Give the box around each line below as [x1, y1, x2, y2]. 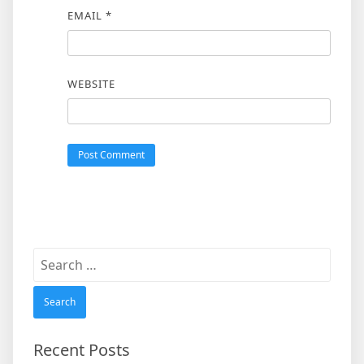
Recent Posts [33, 339, 130, 361]
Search [32, 248, 75, 266]
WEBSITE [67, 76, 115, 91]
